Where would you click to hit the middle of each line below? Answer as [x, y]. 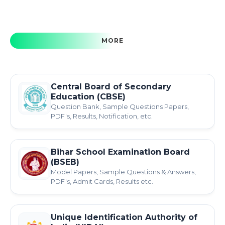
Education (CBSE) [88, 97]
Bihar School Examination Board [120, 152]
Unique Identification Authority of [124, 217]
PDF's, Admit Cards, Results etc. [102, 181]
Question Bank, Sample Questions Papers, [120, 106]
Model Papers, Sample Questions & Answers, [123, 172]
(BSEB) [65, 162]
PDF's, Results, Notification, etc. [102, 116]
